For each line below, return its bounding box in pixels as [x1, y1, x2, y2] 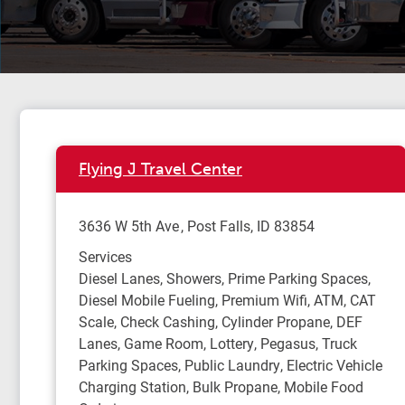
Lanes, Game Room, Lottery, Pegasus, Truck [79, 334, 357, 353]
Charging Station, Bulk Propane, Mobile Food [79, 377, 363, 396]
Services [79, 247, 132, 266]
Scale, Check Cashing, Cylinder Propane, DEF [79, 312, 363, 331]
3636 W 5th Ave [79, 216, 179, 235]
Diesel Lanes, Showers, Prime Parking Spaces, [79, 268, 371, 287]
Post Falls [187, 216, 250, 235]
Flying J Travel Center [79, 159, 242, 179]
